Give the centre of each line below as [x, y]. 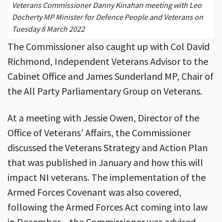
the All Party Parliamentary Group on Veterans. [105, 91]
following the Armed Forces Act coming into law [108, 207]
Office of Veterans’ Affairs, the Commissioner [99, 132]
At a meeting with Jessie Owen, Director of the [103, 117]
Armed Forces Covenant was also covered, [94, 192]
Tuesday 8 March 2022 [48, 28]
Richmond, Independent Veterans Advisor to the [108, 61]
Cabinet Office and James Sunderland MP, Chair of [111, 76]
